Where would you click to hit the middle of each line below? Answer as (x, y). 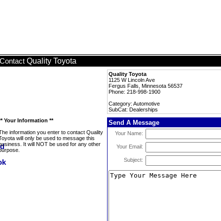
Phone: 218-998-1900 (134, 92)
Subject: (133, 160)
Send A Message (134, 123)
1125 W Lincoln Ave (132, 80)
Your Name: (129, 133)
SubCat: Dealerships (133, 110)
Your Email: (130, 147)
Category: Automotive (134, 104)
